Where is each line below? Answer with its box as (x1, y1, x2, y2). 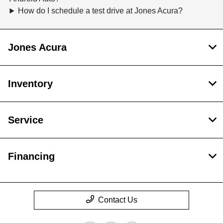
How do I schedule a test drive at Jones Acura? (18, 6, 183, 15)
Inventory (8, 78, 53, 90)
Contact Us (98, 196, 137, 205)
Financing (8, 151, 55, 162)
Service (8, 114, 43, 126)
